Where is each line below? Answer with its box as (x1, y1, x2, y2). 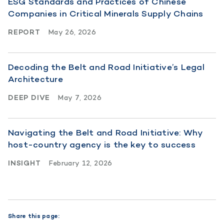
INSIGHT (8, 158, 41, 167)
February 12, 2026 (48, 158, 112, 167)
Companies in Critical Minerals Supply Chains (8, 7, 203, 19)
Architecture (8, 73, 63, 84)
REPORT (8, 27, 40, 36)
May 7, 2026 (58, 92, 102, 102)
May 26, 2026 (48, 27, 96, 36)
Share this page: (8, 211, 60, 220)
